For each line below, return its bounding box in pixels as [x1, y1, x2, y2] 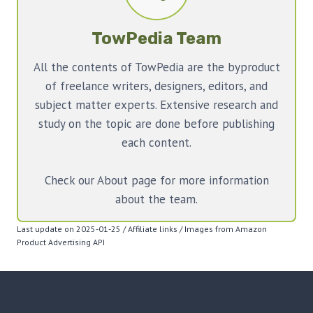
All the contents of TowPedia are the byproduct [33, 59, 280, 75]
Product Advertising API [17, 237, 105, 248]
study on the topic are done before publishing [38, 116, 275, 132]
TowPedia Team [92, 29, 221, 49]
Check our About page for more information [44, 173, 269, 189]
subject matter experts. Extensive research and [35, 97, 278, 113]
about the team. [115, 191, 198, 208]
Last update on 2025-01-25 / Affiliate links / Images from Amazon [17, 224, 267, 235]
